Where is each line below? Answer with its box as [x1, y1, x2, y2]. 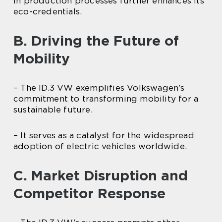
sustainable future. [13, 105, 93, 115]
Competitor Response [13, 185, 166, 202]
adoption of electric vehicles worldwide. [13, 141, 187, 152]
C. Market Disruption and [13, 167, 188, 184]
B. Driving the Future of [13, 32, 179, 50]
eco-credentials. [13, 6, 82, 17]
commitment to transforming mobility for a [13, 94, 199, 104]
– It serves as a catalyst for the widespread [13, 130, 194, 141]
